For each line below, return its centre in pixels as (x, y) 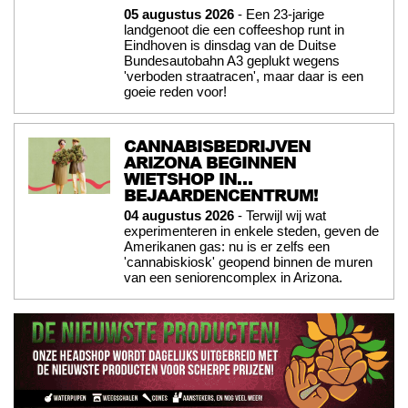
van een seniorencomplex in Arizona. (233, 277)
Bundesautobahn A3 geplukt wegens (232, 60)
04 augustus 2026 (179, 215)
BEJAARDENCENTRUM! (221, 194)
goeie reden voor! (175, 91)
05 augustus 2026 (179, 14)
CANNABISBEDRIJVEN (217, 145)
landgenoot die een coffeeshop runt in (234, 29)
